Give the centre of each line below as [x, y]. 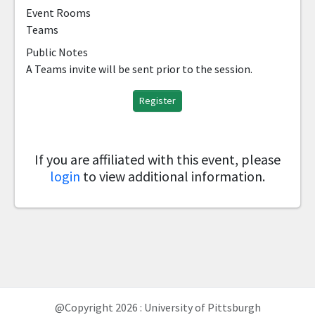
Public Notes [57, 52]
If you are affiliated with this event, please [157, 159]
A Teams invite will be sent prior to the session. [139, 69]
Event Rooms [58, 13]
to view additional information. [173, 176]
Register [157, 101]
